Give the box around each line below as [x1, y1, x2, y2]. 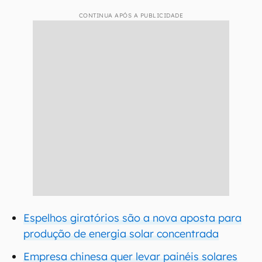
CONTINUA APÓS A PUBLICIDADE [78, 12, 184, 19]
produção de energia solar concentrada [23, 227, 219, 240]
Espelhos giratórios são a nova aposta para [23, 211, 242, 225]
